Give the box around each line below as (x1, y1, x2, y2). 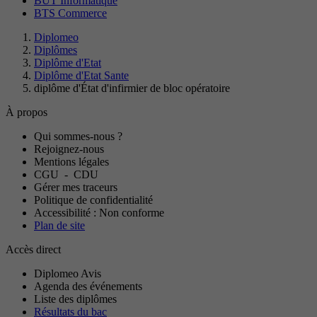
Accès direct (6, 243, 61, 256)
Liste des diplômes (34, 293, 117, 306)
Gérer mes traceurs (34, 181, 117, 194)
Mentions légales (34, 156, 109, 168)
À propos (6, 106, 47, 119)
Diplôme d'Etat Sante (34, 69, 129, 82)
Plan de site (34, 219, 85, 232)
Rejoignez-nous (34, 143, 104, 156)
